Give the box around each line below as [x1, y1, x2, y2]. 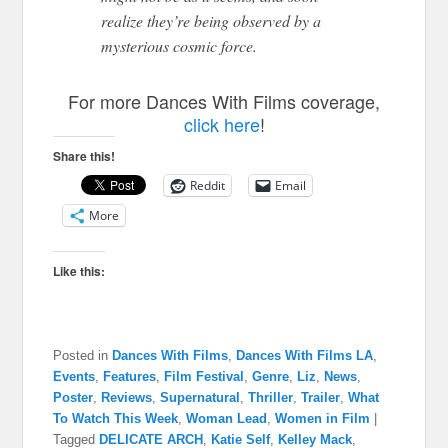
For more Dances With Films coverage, [68, 87, 380, 114]
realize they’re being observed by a [101, 9, 322, 31]
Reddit [190, 176, 226, 194]
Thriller [248, 389, 294, 405]
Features [103, 368, 157, 384]
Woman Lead [186, 410, 268, 426]
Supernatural [160, 389, 241, 405]
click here [183, 110, 260, 137]
